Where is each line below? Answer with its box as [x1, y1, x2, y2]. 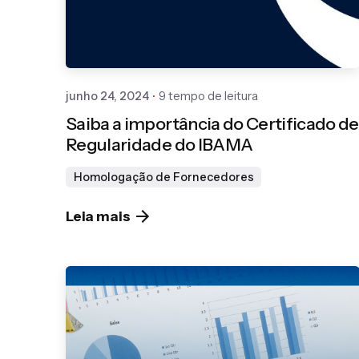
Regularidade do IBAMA [66, 134, 253, 155]
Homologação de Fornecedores [73, 170, 254, 185]
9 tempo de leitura [159, 88, 258, 103]
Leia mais [66, 208, 131, 225]
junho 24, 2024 [66, 88, 149, 103]
